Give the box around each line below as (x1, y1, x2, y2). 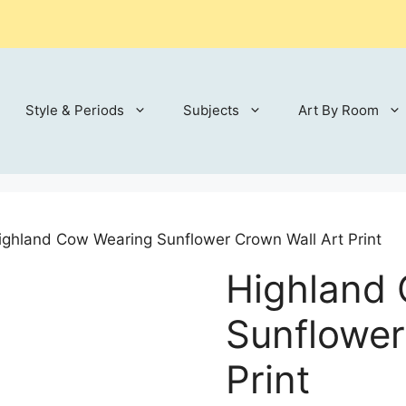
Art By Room (298, 101, 379, 119)
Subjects (183, 101, 239, 119)
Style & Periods (25, 101, 124, 119)
